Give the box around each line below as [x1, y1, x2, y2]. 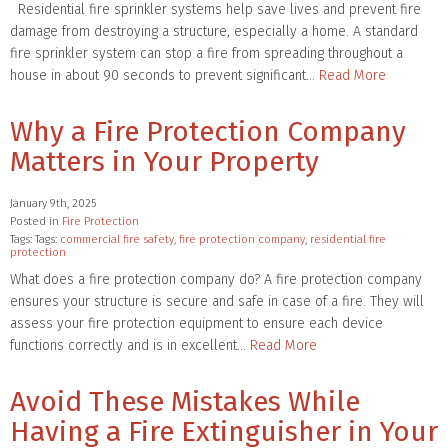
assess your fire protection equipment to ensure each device [10, 314, 383, 332]
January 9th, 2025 [10, 196, 96, 210]
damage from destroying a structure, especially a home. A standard [10, 22, 418, 40]
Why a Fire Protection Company [10, 114, 406, 148]
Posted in [10, 214, 62, 228]
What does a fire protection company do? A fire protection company [10, 270, 422, 288]
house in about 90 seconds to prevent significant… [10, 66, 319, 84]
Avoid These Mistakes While [10, 384, 360, 418]
